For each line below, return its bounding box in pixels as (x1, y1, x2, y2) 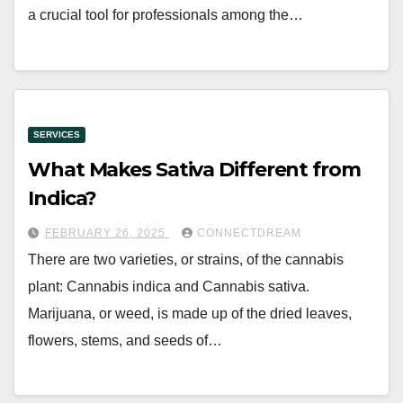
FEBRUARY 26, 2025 (45, 226, 169, 239)
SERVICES (33, 129, 80, 139)
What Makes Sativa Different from (28, 157, 361, 182)
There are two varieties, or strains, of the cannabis (28, 251, 344, 267)
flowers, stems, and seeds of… (28, 332, 222, 348)
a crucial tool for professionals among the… (28, 7, 303, 23)
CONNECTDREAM (197, 226, 301, 239)
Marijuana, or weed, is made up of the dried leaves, (28, 305, 352, 321)
